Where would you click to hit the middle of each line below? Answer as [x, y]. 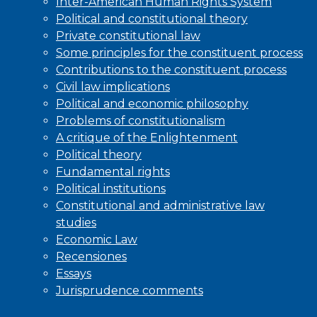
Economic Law [97, 239]
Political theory [99, 154]
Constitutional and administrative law [160, 205]
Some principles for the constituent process [179, 52]
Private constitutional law [128, 35]
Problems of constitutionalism [140, 120]
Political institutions [111, 188]
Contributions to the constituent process [171, 69]
